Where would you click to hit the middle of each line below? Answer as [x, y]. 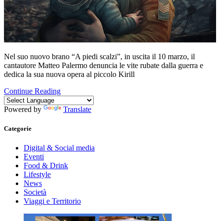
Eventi [34, 157]
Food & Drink [46, 166]
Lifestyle [37, 175]
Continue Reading [32, 91]
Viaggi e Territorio [52, 201]
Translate [77, 109]
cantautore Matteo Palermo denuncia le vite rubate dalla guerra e [104, 65]
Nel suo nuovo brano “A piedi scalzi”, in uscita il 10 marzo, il [99, 56]
